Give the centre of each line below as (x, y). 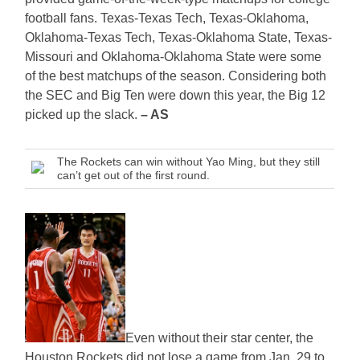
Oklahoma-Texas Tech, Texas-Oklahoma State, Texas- (179, 38)
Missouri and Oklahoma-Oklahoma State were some (174, 57)
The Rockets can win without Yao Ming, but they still (189, 162)
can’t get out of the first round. (134, 176)
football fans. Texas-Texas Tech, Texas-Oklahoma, (167, 18)
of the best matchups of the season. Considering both (176, 76)
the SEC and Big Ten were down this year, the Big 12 (176, 96)
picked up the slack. (82, 115)
